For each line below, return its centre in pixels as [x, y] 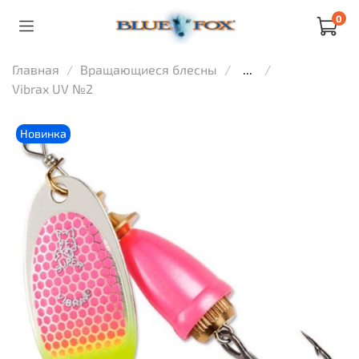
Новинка [44, 133]
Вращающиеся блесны [149, 70]
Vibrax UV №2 [52, 89]
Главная [36, 70]
